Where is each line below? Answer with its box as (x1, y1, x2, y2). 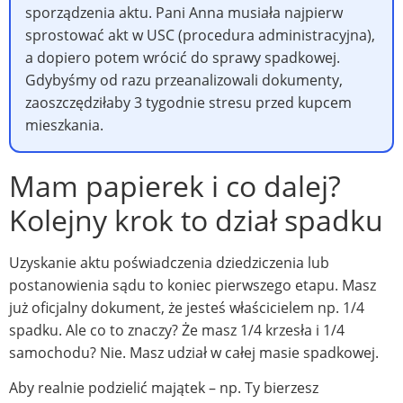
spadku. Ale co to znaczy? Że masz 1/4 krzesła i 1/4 (9, 320, 345, 341)
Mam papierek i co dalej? (9, 166, 341, 206)
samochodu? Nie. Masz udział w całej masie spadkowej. (9, 343, 379, 363)
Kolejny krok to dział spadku (9, 201, 383, 240)
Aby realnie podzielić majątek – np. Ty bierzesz (9, 378, 318, 399)
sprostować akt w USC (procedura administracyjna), (25, 25, 375, 46)
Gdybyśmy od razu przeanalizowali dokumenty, (25, 70, 343, 91)
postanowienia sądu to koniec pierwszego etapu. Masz (9, 275, 376, 296)
